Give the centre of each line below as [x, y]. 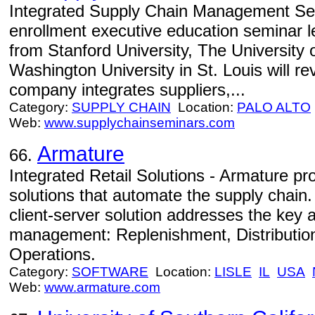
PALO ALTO [274, 107]
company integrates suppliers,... [127, 90]
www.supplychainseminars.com [140, 123]
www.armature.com [102, 287]
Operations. [52, 254]
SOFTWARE [110, 272]
